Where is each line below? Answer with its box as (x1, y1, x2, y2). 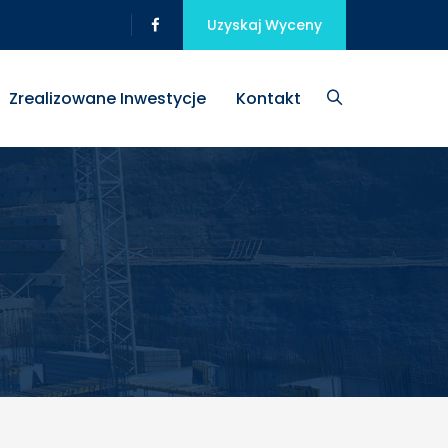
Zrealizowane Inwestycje (9, 87, 206, 110)
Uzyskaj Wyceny (207, 15, 322, 35)
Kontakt (236, 87, 301, 110)
